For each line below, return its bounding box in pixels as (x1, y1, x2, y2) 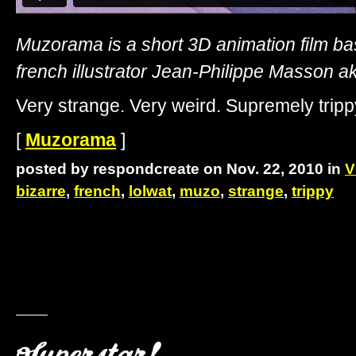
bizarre (16, 182, 66, 199)
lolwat (129, 182, 172, 199)
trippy (292, 182, 334, 199)
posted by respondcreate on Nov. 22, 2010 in (16, 160, 345, 177)
